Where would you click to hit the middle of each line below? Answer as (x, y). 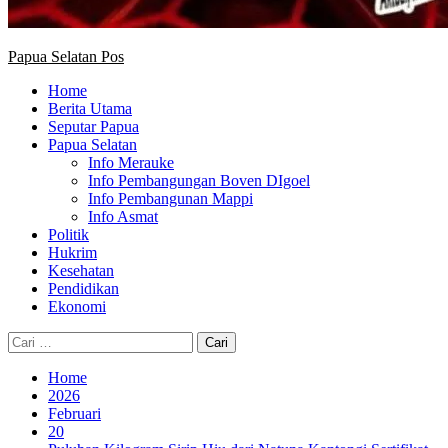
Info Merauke (131, 162)
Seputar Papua (93, 126)
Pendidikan (83, 288)
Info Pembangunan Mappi (170, 198)
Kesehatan (81, 270)
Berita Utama (90, 108)
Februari (74, 413)
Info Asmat (123, 216)
